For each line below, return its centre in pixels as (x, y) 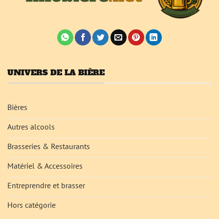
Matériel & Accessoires (45, 166)
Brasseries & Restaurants (49, 146)
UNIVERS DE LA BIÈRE (56, 73)
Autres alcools (31, 127)
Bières (17, 107)
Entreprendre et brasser (46, 186)
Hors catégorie (32, 205)
